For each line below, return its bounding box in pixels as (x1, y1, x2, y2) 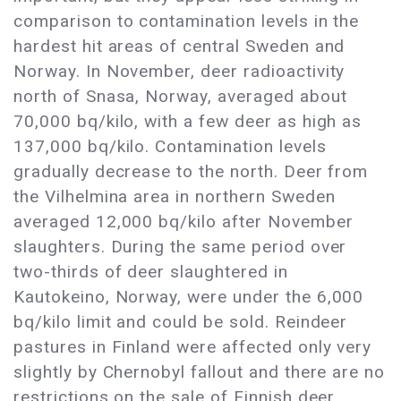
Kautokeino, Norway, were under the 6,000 (13, 286, 364, 308)
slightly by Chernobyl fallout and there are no (13, 362, 386, 383)
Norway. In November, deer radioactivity (13, 61, 346, 82)
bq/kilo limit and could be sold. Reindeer (13, 311, 348, 333)
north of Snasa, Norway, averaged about (13, 86, 347, 107)
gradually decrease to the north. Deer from (13, 161, 369, 183)
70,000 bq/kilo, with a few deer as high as (13, 111, 363, 132)
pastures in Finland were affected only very (13, 337, 372, 358)
